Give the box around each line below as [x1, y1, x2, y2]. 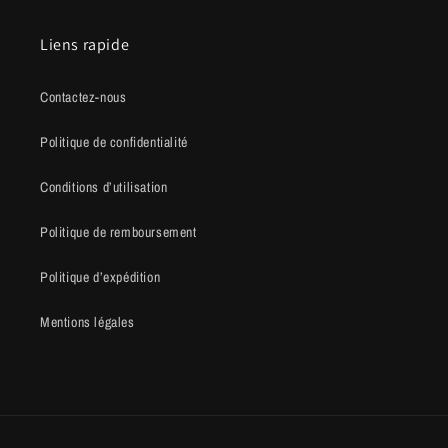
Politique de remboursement [40, 223, 197, 241]
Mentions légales [40, 313, 135, 331]
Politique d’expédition [40, 268, 161, 286]
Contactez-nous [40, 88, 127, 106]
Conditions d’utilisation [40, 178, 168, 196]
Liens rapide [40, 34, 130, 55]
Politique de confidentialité [40, 133, 188, 151]
